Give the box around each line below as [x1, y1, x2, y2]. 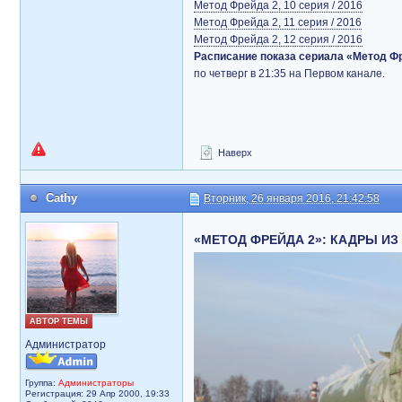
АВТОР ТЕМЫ [30, 317, 88, 326]
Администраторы [58, 378, 134, 388]
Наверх [215, 147, 252, 158]
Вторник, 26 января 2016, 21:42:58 [204, 192, 380, 205]
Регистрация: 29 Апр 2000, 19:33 [25, 389, 170, 398]
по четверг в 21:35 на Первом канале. [194, 67, 385, 80]
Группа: [25, 378, 58, 388]
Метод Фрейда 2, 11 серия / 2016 [194, 16, 362, 29]
